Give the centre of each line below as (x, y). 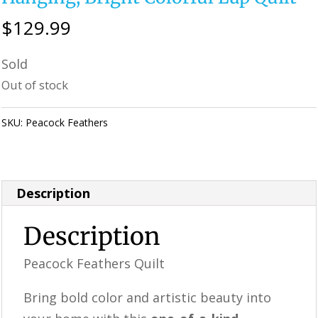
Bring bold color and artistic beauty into (148, 298)
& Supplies (26, 144)
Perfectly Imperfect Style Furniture (236, 123)
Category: (135, 123)
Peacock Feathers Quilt (94, 264)
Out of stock (35, 84)
